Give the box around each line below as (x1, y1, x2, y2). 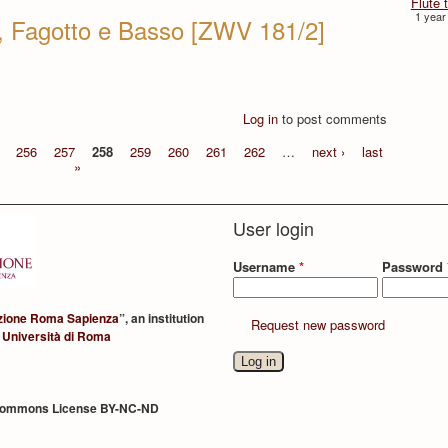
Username (233, 256, 300, 276)
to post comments (278, 108, 388, 128)
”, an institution (119, 309, 205, 327)
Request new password (251, 315, 386, 335)
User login (233, 215, 315, 241)
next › (311, 141, 345, 161)
